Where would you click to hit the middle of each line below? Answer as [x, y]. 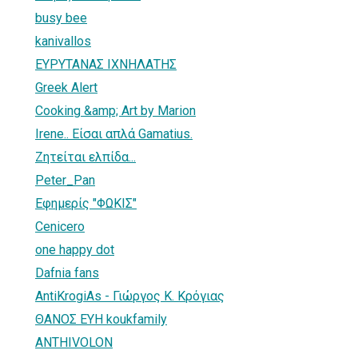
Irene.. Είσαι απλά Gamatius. [114, 133]
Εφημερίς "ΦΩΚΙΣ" [86, 203]
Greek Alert [66, 87]
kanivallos [63, 41]
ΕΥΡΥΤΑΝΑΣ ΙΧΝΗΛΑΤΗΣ [106, 64]
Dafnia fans [67, 272]
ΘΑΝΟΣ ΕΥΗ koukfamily [101, 319]
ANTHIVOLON [74, 342]
